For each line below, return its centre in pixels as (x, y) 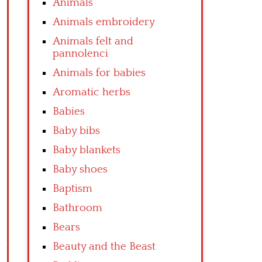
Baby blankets (87, 150)
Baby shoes (80, 169)
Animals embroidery (104, 22)
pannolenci (80, 54)
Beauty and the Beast (104, 247)
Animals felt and (93, 41)
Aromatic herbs (92, 92)
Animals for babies (99, 73)
